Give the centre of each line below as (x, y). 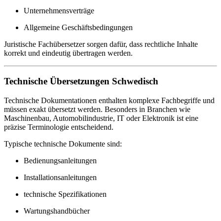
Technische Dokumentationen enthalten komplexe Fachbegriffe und (109, 100)
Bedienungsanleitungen (60, 160)
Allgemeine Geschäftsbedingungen (78, 28)
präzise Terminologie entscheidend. (59, 127)
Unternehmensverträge (59, 11)
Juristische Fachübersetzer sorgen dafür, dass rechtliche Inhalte (101, 44)
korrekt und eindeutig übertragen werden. (68, 53)
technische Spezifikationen (65, 194)
